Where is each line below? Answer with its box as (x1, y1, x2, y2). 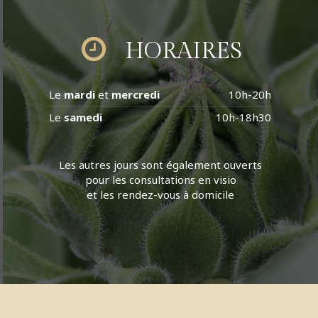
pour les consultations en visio (84, 172, 236, 187)
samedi (64, 110, 103, 124)
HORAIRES (124, 38, 242, 65)
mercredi (111, 87, 160, 102)
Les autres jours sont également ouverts (59, 158, 262, 172)
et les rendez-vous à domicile (87, 187, 234, 202)
